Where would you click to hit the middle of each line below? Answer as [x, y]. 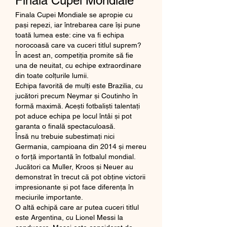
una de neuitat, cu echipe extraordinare [78, 65]
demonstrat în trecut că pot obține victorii [80, 177]
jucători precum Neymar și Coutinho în [77, 96]
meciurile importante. [49, 197]
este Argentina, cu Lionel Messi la [69, 217]
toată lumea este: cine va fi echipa [70, 35]
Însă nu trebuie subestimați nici [65, 136]
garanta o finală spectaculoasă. [65, 126]
